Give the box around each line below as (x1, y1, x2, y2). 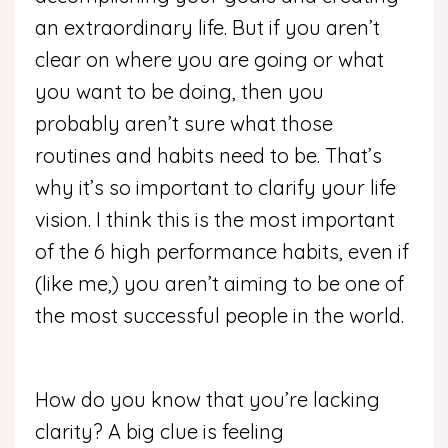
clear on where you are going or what (35, 47, 384, 72)
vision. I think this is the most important (35, 207, 395, 232)
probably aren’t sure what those (35, 111, 333, 136)
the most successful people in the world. (35, 303, 409, 328)
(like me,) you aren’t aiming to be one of (35, 271, 404, 296)
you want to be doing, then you (35, 79, 324, 104)
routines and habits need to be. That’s (35, 143, 382, 168)
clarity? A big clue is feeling (35, 419, 284, 444)
